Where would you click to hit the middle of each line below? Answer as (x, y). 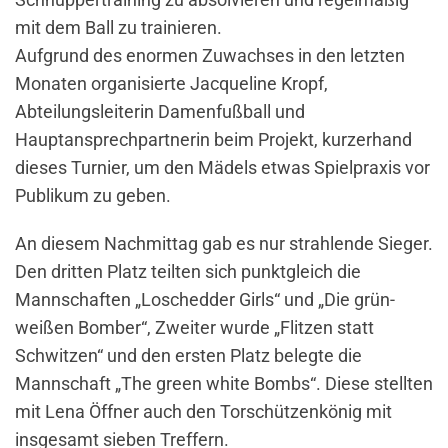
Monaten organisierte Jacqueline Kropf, (171, 84)
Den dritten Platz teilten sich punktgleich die (188, 272)
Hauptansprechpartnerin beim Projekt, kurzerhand (213, 140)
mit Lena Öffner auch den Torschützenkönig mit (203, 412)
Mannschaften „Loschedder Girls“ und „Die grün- (205, 300)
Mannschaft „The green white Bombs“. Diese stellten (224, 384)
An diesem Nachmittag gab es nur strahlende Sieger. (224, 244)
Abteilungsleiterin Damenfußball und (160, 112)
